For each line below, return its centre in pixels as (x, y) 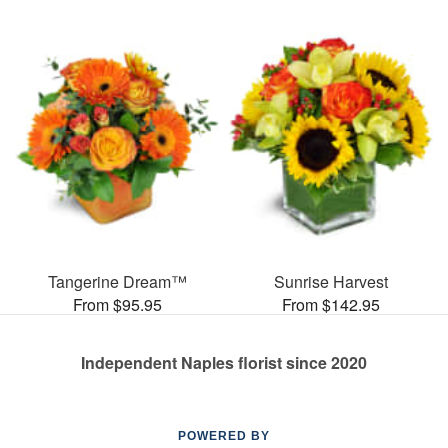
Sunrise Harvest (331, 281)
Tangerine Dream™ (117, 281)
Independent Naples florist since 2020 (224, 362)
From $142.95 (331, 304)
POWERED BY (224, 435)
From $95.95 (117, 304)
